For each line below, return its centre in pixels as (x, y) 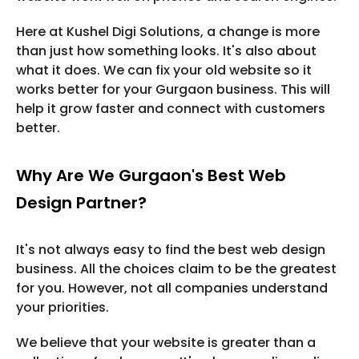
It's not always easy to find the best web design (171, 250)
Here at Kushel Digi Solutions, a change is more (168, 32)
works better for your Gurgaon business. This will (173, 90)
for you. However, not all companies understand (172, 288)
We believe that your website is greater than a (166, 343)
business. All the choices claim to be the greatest (176, 269)
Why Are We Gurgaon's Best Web (151, 176)
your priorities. (63, 308)
